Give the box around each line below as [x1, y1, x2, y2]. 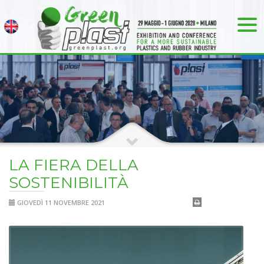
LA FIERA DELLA [9, 156, 138, 174]
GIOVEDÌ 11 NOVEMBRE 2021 [15, 198, 105, 207]
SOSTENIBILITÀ [9, 173, 128, 192]
